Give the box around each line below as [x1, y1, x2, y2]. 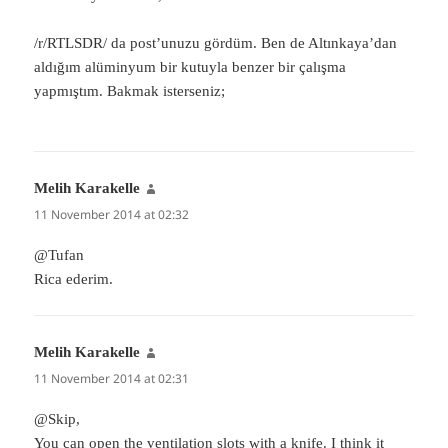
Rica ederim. [34, 270, 114, 287]
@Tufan [34, 246, 85, 263]
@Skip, [34, 410, 81, 427]
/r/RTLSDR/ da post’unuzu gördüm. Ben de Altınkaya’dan [34, 34, 398, 51]
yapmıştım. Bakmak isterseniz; [34, 82, 226, 99]
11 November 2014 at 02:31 [34, 369, 190, 387]
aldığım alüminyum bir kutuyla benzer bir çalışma [34, 58, 347, 75]
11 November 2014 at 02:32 [34, 205, 190, 223]
